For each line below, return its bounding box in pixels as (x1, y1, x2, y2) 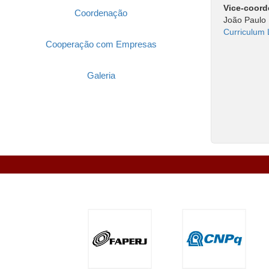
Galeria (86, 70, 115, 80)
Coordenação (74, 7, 127, 18)
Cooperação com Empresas (45, 38, 157, 49)
